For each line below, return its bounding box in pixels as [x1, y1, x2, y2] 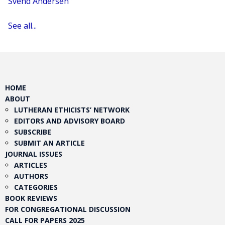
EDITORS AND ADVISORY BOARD [14, 116, 125, 126]
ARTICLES [14, 160, 47, 170]
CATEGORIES [14, 182, 58, 192]
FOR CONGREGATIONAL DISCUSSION [5, 204, 131, 214]
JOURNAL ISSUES [5, 149, 62, 159]
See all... [8, 20, 37, 31]
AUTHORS [14, 171, 48, 181]
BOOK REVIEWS [5, 193, 57, 203]
